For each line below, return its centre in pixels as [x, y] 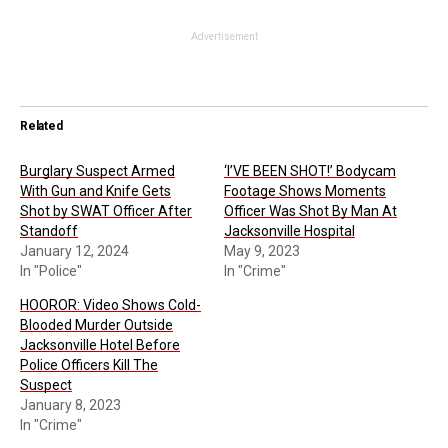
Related [41, 125]
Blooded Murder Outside [96, 324]
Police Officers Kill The [89, 364]
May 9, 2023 [262, 250]
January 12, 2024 [74, 250]
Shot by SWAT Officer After [106, 210]
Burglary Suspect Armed [97, 170]
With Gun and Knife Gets [95, 190]
